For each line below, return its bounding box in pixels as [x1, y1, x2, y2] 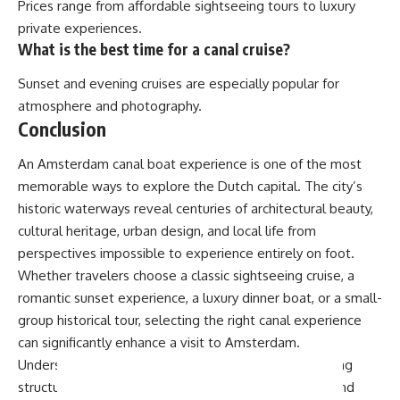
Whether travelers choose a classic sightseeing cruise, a [18, 267, 354, 284]
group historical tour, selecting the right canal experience [18, 312, 362, 329]
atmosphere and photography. [18, 96, 202, 114]
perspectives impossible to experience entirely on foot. [18, 245, 354, 262]
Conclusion [18, 116, 106, 141]
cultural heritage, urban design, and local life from [18, 222, 316, 239]
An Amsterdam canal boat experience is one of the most [18, 155, 362, 172]
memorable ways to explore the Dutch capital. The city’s [18, 178, 362, 195]
